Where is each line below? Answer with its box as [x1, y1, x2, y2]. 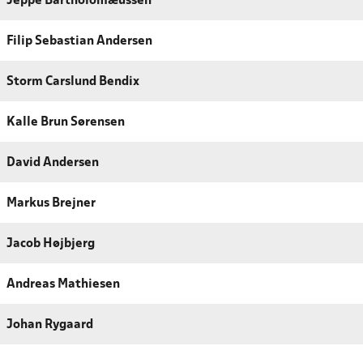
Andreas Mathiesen [6, 278, 120, 290]
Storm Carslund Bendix [6, 75, 139, 88]
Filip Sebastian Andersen [6, 35, 152, 47]
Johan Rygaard [6, 318, 93, 331]
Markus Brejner [6, 197, 96, 209]
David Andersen [6, 156, 99, 169]
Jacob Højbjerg [6, 237, 95, 250]
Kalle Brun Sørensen [6, 116, 125, 128]
